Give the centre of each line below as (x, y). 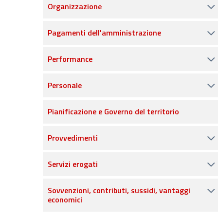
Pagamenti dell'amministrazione (104, 33)
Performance (70, 59)
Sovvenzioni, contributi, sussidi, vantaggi (119, 190)
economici (65, 200)
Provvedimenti (73, 138)
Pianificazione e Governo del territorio (113, 111)
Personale (65, 85)
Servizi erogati (73, 164)
